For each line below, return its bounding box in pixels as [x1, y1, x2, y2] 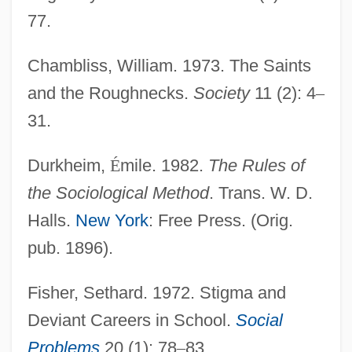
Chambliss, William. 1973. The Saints [27, 55, 311, 75]
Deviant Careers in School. [27, 310, 236, 330]
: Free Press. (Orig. [148, 210, 293, 230]
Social [235, 310, 283, 330]
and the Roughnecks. [27, 82, 193, 103]
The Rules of [207, 155, 305, 175]
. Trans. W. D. [208, 182, 313, 203]
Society [192, 82, 250, 103]
